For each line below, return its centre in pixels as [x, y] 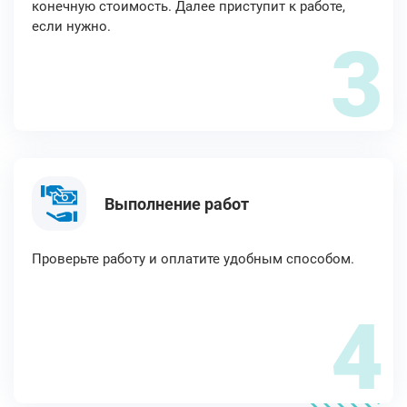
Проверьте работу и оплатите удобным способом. [193, 259]
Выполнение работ [177, 203]
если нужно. [71, 26]
